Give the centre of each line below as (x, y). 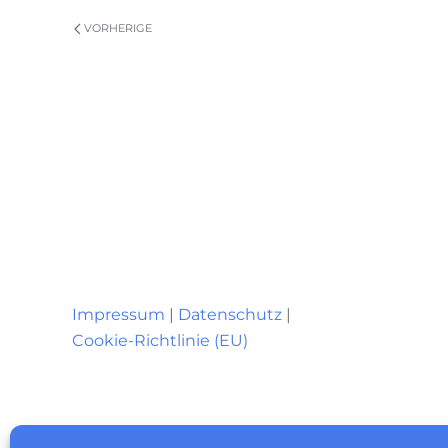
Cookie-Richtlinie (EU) (160, 341)
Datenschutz (230, 315)
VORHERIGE (116, 28)
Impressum (118, 315)
